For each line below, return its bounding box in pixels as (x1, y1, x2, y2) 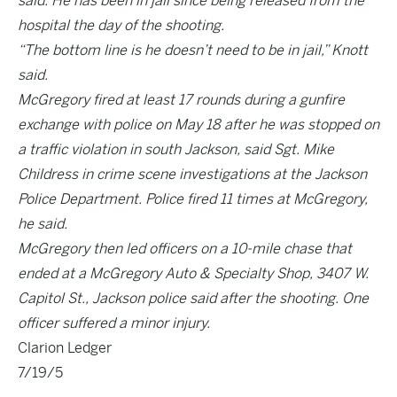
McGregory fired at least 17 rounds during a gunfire (18, 91, 345, 108)
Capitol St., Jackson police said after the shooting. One (18, 290, 369, 307)
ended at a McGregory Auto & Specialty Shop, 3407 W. (18, 265, 369, 282)
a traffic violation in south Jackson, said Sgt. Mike (18, 141, 334, 158)
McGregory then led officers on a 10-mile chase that (18, 240, 352, 257)
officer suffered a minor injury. (18, 315, 210, 331)
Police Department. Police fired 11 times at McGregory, (18, 191, 368, 207)
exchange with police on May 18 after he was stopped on (18, 116, 379, 133)
